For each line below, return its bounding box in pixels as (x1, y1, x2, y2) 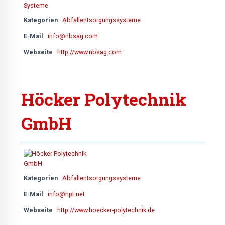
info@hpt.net (48, 190, 85, 198)
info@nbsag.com (48, 32, 98, 40)
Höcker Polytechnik (21, 87, 186, 110)
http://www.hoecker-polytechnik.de (57, 206, 155, 214)
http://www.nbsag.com (57, 48, 122, 56)
